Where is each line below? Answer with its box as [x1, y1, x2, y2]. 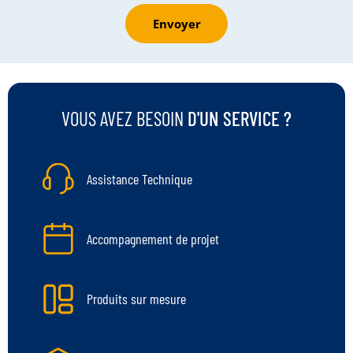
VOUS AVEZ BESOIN [61, 106, 188, 130]
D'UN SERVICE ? [188, 106, 292, 130]
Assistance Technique [87, 169, 192, 188]
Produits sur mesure [87, 289, 186, 307]
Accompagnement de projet [87, 229, 219, 247]
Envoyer [152, 16, 201, 32]
